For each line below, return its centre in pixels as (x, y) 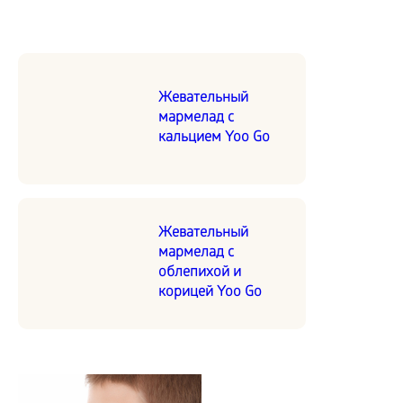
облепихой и (200, 273)
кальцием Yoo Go (214, 138)
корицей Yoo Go (210, 292)
